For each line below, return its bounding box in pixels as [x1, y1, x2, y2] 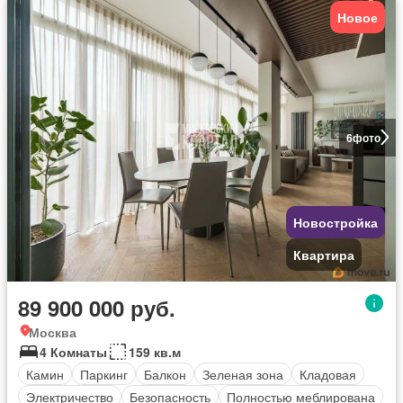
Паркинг [80, 364, 128, 383]
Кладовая [300, 364, 356, 383]
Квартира [293, 246, 354, 264]
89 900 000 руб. [18, 292, 175, 324]
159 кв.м [129, 343, 181, 362]
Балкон [144, 364, 186, 383]
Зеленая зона [202, 364, 283, 383]
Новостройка [293, 213, 378, 232]
